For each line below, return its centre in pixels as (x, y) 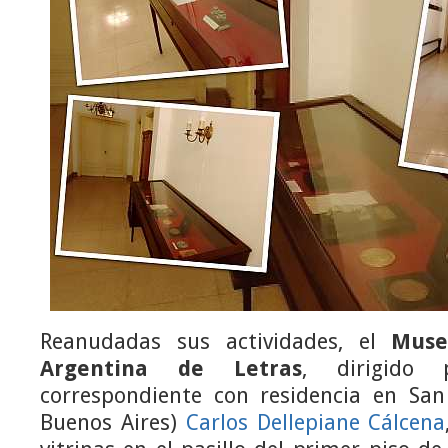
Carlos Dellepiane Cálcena (315, 423)
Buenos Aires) (113, 423)
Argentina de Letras (171, 369)
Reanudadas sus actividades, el (216, 342)
